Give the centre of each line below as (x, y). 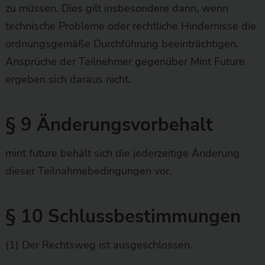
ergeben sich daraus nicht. (68, 79)
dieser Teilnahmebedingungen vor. (88, 171)
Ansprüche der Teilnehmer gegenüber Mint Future (125, 61)
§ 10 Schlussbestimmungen (123, 216)
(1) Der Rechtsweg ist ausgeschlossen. (98, 245)
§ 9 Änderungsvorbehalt (109, 125)
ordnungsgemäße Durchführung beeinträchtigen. (122, 43)
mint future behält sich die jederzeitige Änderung (122, 153)
